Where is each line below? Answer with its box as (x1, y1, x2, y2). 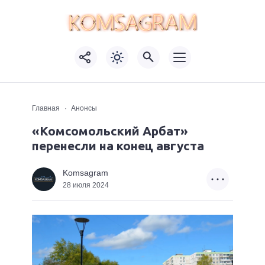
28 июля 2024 (63, 181, 109, 190)
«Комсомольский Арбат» (32, 123, 188, 138)
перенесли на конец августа (32, 138, 204, 153)
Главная (32, 104, 60, 112)
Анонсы (71, 104, 97, 112)
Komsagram (63, 169, 108, 178)
